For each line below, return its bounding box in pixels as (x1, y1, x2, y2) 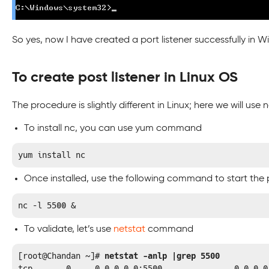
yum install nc (18, 150, 85, 160)
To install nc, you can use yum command (24, 124, 202, 133)
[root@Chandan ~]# (18, 251, 104, 261)
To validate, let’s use (24, 225, 113, 234)
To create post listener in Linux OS (12, 70, 238, 85)
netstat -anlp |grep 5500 (104, 251, 220, 261)
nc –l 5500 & (18, 201, 76, 210)
